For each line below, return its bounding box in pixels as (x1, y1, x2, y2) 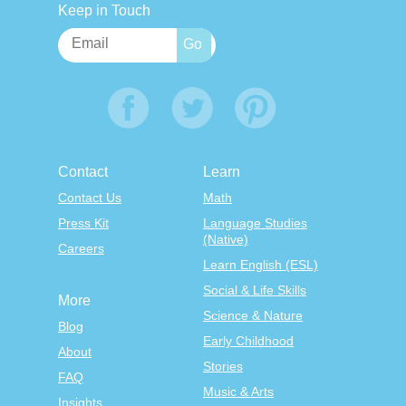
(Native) (203, 232, 248, 246)
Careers (58, 241, 104, 256)
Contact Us (58, 190, 121, 205)
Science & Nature (203, 308, 303, 323)
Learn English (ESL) (203, 257, 318, 272)
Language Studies (203, 216, 307, 230)
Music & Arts (203, 384, 274, 399)
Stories (203, 359, 243, 373)
